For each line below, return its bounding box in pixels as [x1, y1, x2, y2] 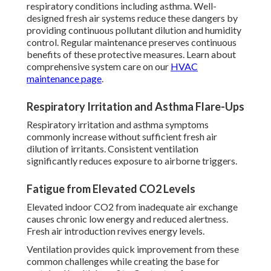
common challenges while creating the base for [27, 255, 220, 267]
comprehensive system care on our [27, 60, 171, 73]
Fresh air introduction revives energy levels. [27, 225, 204, 237]
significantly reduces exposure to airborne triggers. [27, 155, 237, 167]
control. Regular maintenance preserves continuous [27, 36, 237, 48]
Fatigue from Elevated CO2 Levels [27, 182, 195, 196]
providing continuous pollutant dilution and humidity [27, 24, 241, 36]
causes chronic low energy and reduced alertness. [27, 213, 228, 225]
